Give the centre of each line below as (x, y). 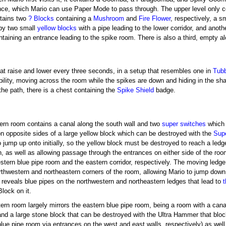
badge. (164, 91)
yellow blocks (57, 28)
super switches (184, 124)
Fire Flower (155, 18)
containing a (74, 18)
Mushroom (109, 18)
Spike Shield (135, 91)
